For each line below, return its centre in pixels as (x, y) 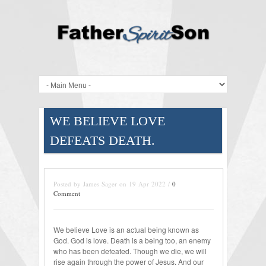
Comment (67, 194)
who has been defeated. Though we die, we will (130, 251)
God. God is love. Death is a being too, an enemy (132, 240)
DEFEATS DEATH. (102, 141)
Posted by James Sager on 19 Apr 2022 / (113, 184)
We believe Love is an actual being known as (126, 230)
